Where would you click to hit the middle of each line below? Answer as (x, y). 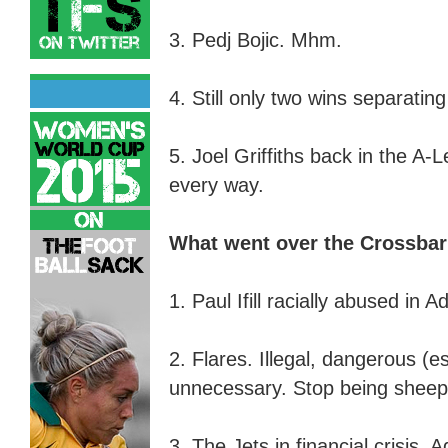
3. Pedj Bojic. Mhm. (255, 40)
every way (213, 185)
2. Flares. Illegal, (245, 359)
